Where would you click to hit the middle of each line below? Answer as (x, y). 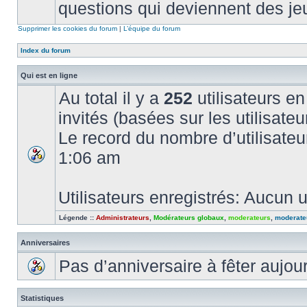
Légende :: (77, 218)
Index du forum (46, 50)
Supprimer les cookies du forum (67, 28)
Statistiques (42, 298)
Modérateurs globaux (189, 218)
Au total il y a (111, 98)
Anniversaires (45, 243)
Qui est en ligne (49, 75)
